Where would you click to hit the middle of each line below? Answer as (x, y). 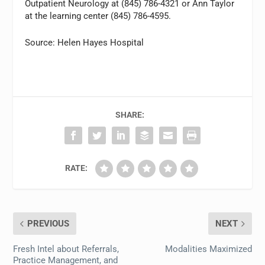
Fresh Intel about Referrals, (66, 249)
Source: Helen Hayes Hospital (85, 43)
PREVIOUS (49, 224)
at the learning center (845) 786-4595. (98, 16)
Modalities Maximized (208, 249)
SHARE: (130, 115)
